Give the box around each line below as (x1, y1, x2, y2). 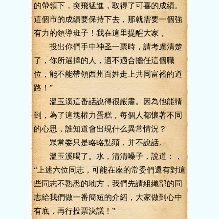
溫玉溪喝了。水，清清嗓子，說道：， (34, 152, 182, 160)
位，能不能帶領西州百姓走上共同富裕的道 (34, 70, 182, 78)
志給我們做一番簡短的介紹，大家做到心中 (34, 193, 182, 201)
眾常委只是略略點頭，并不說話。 (34, 138, 167, 147)
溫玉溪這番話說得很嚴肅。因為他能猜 (34, 97, 182, 106)
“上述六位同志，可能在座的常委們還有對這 (34, 166, 186, 174)
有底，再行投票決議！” (34, 207, 115, 215)
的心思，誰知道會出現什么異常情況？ (34, 125, 167, 133)
